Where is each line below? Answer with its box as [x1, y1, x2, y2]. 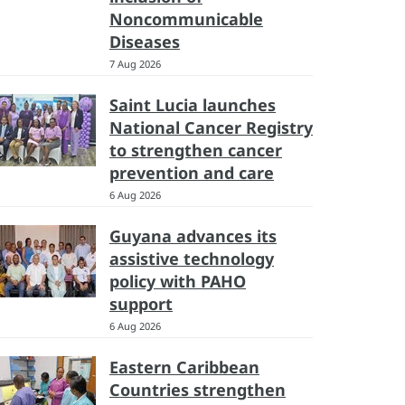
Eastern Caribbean [109, 356, 259, 378]
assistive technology [109, 248, 274, 269]
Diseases [109, 31, 180, 52]
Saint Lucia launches [109, 94, 276, 116]
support [109, 293, 173, 315]
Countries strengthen [109, 379, 286, 400]
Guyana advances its [109, 225, 277, 247]
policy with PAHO [109, 270, 246, 292]
